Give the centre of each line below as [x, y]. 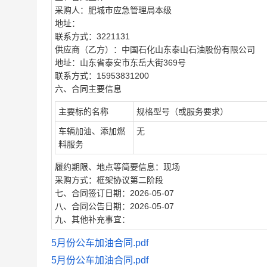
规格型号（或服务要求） [182, 111]
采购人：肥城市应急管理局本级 [113, 10]
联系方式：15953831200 [102, 76]
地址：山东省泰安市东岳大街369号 [120, 63]
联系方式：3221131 [92, 36]
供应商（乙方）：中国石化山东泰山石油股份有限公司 [155, 49]
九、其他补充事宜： [92, 219]
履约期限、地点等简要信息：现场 [117, 167]
